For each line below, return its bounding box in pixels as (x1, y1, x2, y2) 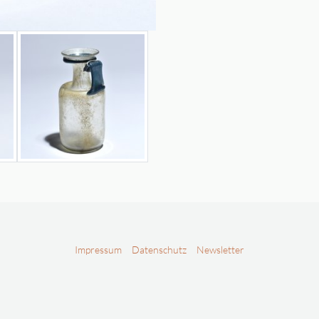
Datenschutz (132, 243, 187, 256)
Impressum (74, 243, 122, 256)
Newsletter (197, 243, 245, 256)
